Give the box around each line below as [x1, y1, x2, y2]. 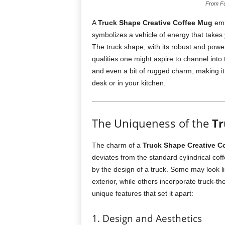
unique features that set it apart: [91, 189, 193, 197]
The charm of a [91, 141, 143, 149]
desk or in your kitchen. [91, 79, 166, 87]
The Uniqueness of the [91, 116, 212, 131]
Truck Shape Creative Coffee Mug [97, 19, 212, 27]
